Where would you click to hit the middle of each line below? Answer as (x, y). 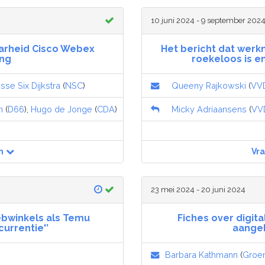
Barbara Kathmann (201, 254)
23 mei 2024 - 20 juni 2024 (198, 189)
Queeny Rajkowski (209, 85)
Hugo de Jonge (62, 109)
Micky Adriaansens (209, 109)
